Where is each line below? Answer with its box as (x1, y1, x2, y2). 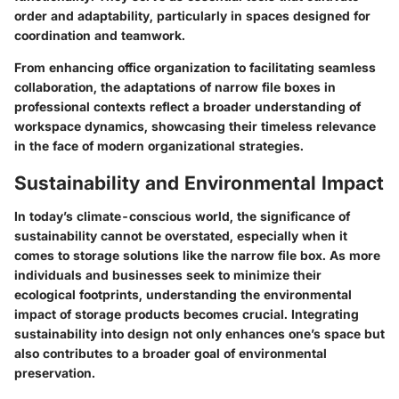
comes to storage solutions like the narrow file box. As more (14, 248, 380, 264)
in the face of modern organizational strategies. (14, 137, 304, 153)
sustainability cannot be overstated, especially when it (14, 228, 347, 244)
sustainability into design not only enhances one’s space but (14, 326, 385, 342)
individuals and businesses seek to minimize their (14, 267, 322, 283)
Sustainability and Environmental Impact (14, 171, 384, 194)
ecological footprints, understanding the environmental (14, 287, 352, 303)
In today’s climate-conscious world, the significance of (14, 208, 350, 224)
